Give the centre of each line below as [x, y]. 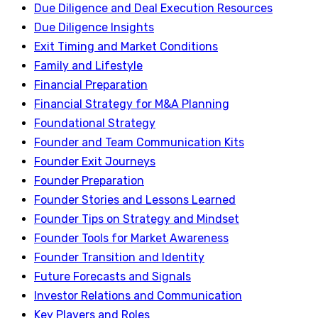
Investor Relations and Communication [138, 295]
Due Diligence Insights [94, 27]
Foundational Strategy [95, 123]
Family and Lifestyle [88, 65]
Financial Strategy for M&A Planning [132, 104]
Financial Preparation [91, 84]
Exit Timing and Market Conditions [126, 46]
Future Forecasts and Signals [113, 276]
